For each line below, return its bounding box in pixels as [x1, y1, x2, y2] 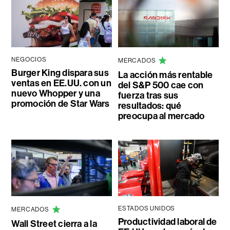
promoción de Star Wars [11, 98, 110, 110]
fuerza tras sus [118, 90, 179, 102]
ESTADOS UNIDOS [118, 205, 176, 213]
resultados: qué [118, 100, 182, 112]
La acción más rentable [118, 69, 213, 81]
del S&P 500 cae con [118, 80, 204, 91]
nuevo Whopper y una [11, 88, 100, 100]
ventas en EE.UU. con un [11, 78, 111, 89]
